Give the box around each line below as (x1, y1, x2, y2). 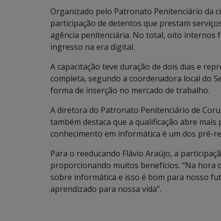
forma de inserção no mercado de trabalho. (50, 85, 210, 96)
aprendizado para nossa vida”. (50, 184, 161, 194)
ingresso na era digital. (50, 41, 135, 52)
